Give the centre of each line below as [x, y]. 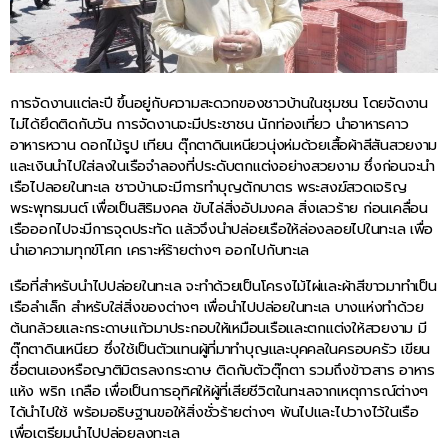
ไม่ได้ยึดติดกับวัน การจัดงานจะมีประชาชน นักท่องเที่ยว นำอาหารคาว [209, 124]
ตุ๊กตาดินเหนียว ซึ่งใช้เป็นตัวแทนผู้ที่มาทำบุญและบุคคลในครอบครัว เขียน [220, 348]
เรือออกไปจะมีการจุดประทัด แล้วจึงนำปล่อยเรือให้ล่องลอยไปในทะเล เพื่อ [222, 229]
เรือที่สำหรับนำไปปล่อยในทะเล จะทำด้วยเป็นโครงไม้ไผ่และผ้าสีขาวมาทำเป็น [223, 285]
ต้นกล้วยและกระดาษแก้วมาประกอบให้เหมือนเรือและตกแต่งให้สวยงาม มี [218, 327]
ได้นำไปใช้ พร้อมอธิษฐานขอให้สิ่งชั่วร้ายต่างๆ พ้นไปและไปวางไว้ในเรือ [214, 411]
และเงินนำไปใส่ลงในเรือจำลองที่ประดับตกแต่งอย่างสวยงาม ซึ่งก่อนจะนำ [222, 166]
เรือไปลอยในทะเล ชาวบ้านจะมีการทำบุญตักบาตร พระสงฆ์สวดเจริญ [208, 187]
